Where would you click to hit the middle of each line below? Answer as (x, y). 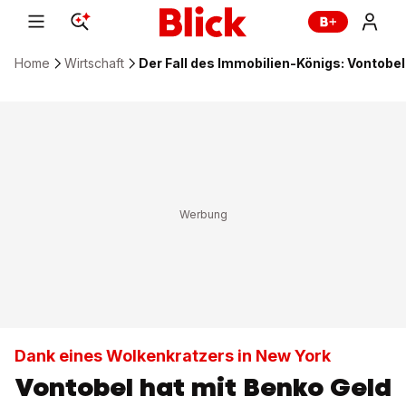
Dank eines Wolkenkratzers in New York (173, 356)
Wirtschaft (94, 63)
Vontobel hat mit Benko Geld (203, 387)
